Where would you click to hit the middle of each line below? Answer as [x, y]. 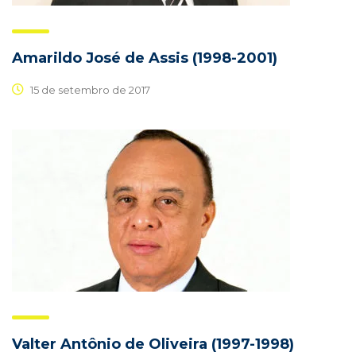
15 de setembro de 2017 [89, 89]
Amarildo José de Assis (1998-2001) [145, 58]
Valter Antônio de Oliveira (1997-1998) [153, 344]
